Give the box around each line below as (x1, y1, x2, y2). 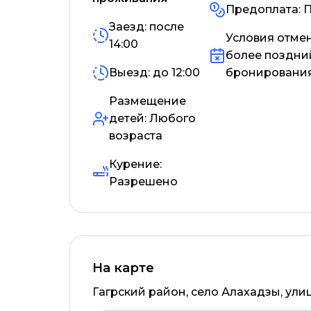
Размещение (109, 94, 186, 108)
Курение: (109, 158, 162, 171)
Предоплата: (226, 3, 304, 16)
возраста (109, 129, 162, 142)
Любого (149, 112, 196, 125)
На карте (92, 260, 154, 276)
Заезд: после (109, 20, 184, 33)
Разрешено (109, 175, 178, 188)
